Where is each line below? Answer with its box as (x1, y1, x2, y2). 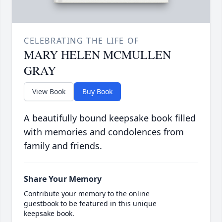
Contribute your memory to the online (24, 189, 150, 199)
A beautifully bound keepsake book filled (24, 112, 196, 124)
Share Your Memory (24, 173, 102, 185)
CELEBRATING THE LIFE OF (24, 35, 139, 47)
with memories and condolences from (24, 126, 184, 138)
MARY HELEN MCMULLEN (24, 47, 171, 63)
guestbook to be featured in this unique (24, 199, 157, 209)
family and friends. (24, 140, 102, 152)
